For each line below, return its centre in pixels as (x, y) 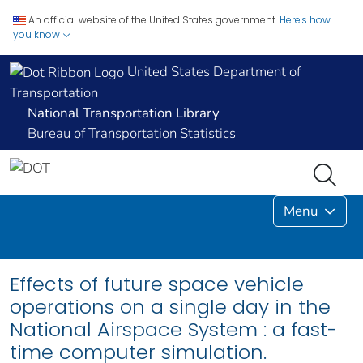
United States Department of (212, 72)
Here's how (305, 20)
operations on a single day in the (170, 307)
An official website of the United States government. (153, 20)
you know (38, 34)
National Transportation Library (124, 113)
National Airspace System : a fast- (173, 330)
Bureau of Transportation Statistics (132, 134)
